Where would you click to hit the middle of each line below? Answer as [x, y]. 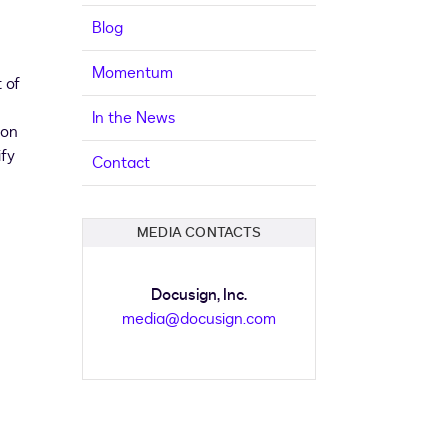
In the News [133, 118]
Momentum [132, 73]
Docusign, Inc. [199, 295]
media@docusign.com [199, 319]
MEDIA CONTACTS [199, 233]
